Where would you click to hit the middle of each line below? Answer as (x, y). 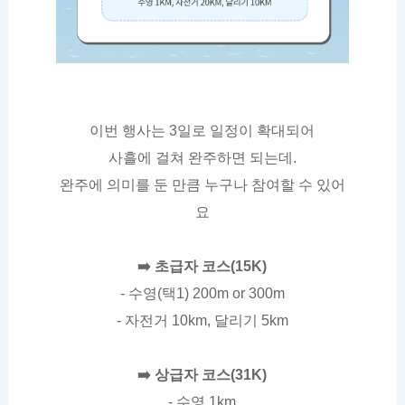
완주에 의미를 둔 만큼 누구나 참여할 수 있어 (202, 185)
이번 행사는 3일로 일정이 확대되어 (202, 131)
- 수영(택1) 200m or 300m (202, 294)
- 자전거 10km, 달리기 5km (202, 321)
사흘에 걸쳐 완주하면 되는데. (202, 158)
